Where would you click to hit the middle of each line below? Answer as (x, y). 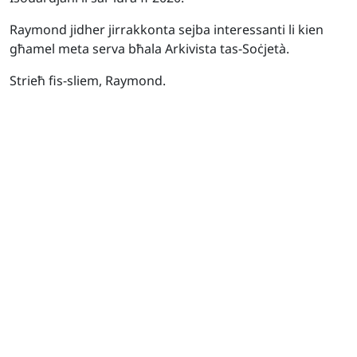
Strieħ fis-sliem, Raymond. (88, 80)
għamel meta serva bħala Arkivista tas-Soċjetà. (149, 49)
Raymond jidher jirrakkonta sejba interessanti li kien (167, 29)
